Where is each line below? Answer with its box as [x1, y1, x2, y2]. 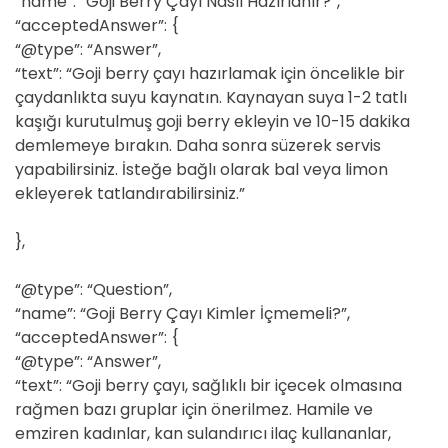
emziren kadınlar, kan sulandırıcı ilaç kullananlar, [15, 422, 391, 445]
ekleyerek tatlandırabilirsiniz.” [15, 182, 245, 205]
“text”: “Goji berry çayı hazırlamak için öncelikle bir [15, 62, 405, 85]
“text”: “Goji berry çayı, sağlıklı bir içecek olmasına [15, 374, 402, 397]
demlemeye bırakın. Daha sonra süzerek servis [15, 134, 381, 157]
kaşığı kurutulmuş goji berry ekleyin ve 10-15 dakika [15, 110, 410, 133]
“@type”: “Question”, [15, 278, 172, 301]
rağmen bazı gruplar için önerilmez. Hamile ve [15, 398, 373, 421]
